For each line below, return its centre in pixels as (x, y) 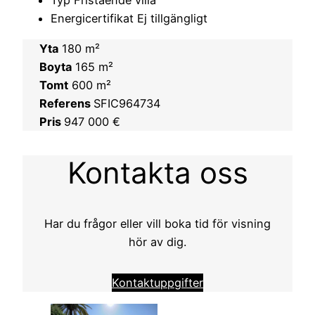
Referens (66, 103)
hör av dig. (157, 242)
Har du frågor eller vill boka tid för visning (157, 224)
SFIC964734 (127, 103)
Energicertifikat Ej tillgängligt (129, 19)
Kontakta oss (157, 172)
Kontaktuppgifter (157, 283)
